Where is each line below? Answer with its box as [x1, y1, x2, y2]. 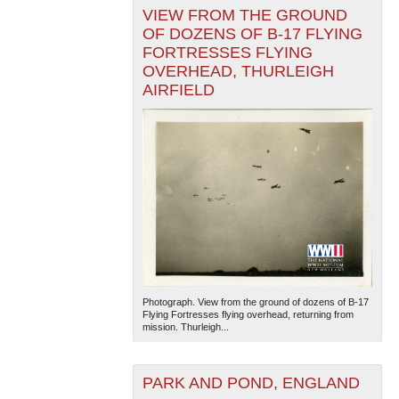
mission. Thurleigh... [142, 322, 229, 333]
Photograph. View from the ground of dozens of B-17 [142, 297, 369, 308]
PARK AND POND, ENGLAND [142, 374, 360, 393]
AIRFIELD [142, 81, 215, 100]
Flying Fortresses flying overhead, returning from [142, 309, 354, 321]
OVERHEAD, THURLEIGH [142, 62, 334, 81]
